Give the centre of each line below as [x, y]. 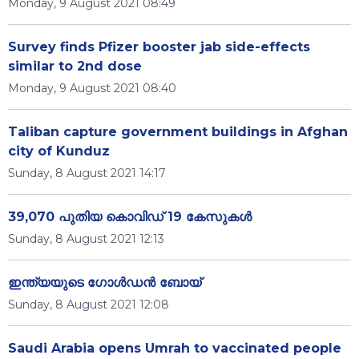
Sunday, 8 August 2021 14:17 [87, 173]
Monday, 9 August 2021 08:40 [92, 88]
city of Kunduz [59, 151]
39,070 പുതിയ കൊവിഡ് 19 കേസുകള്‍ [130, 217]
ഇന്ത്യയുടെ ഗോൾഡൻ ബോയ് [105, 282]
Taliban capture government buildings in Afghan [178, 132]
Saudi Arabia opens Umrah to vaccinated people [175, 348]
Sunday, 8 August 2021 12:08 [89, 305]
